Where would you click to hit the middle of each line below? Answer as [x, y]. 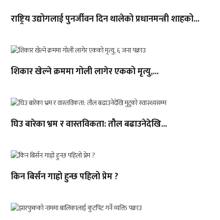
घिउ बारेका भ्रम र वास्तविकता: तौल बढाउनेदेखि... [89, 124]
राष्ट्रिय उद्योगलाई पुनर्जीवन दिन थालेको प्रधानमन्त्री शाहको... [105, 19]
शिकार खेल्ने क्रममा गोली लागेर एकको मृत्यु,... [85, 71]
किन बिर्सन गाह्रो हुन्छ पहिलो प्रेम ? [65, 177]
